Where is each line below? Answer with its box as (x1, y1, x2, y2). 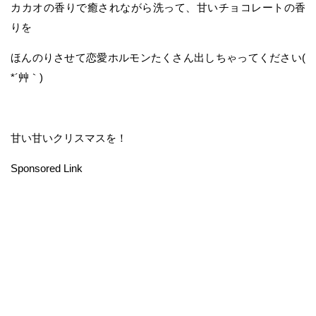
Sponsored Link (11, 162, 83, 174)
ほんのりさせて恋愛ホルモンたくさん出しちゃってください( (11, 51, 305, 63)
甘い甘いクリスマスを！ (11, 131, 127, 144)
